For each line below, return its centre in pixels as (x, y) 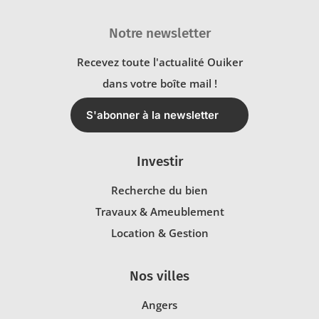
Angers (159, 305)
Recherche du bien (159, 190)
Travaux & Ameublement (159, 212)
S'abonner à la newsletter (152, 115)
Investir (159, 162)
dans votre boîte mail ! (159, 84)
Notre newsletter (159, 33)
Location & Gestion (159, 233)
